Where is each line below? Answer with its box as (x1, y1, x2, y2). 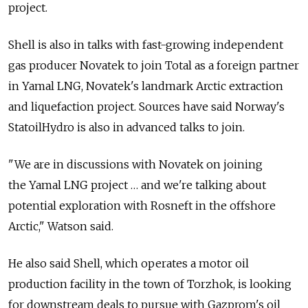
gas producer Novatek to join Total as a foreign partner (8, 58, 299, 72)
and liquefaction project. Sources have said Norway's (8, 100, 285, 113)
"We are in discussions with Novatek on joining (8, 157, 263, 171)
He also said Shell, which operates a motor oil (8, 256, 249, 270)
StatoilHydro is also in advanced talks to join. (8, 120, 245, 134)
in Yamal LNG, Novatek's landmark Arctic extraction (8, 79, 283, 93)
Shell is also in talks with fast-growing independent (8, 38, 283, 52)
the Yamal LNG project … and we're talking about (8, 178, 266, 192)
